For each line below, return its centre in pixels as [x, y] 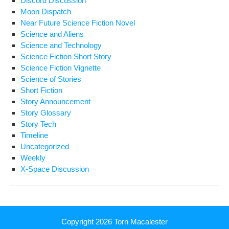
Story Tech [38, 124]
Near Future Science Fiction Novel [78, 23]
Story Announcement [55, 101]
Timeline [34, 135]
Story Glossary [46, 113]
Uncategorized [45, 146]
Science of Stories [51, 79]
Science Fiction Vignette [61, 68]
